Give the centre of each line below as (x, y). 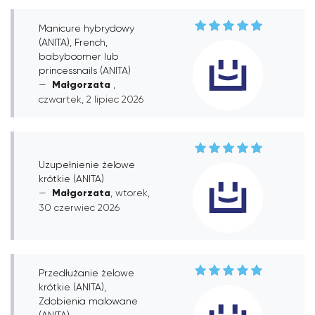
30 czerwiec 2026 (79, 207)
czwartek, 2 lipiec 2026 (91, 99)
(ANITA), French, (73, 42)
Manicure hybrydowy (86, 28)
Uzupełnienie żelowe (87, 164)
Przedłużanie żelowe (86, 272)
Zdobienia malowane (88, 301)
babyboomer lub (79, 56)
